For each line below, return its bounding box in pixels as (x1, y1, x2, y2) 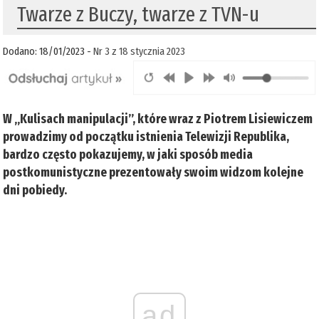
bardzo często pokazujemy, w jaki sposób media (3, 146, 253, 162)
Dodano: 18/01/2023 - (3, 45, 94, 58)
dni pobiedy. (3, 182, 70, 198)
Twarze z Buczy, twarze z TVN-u (17, 1, 260, 28)
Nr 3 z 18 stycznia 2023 (93, 45, 186, 58)
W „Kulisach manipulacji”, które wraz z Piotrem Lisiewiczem (3, 110, 313, 127)
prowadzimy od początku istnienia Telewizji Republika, (3, 128, 290, 145)
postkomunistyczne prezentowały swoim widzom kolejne (3, 164, 304, 180)
